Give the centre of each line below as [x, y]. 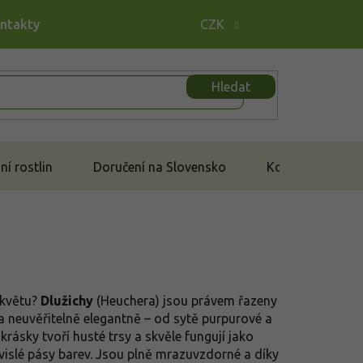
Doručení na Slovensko [160, 167]
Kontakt [290, 167]
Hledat [231, 86]
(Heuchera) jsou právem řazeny [185, 301]
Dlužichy [67, 301]
